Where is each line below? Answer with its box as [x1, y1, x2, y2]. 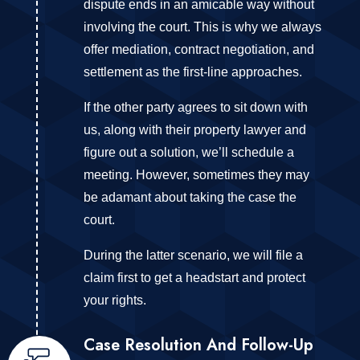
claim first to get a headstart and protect [83, 270, 305, 284]
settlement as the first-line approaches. [83, 64, 302, 79]
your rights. [83, 292, 146, 307]
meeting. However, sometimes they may [83, 167, 309, 182]
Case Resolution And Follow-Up [83, 333, 313, 357]
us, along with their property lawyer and [83, 122, 306, 137]
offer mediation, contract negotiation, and [83, 42, 314, 56]
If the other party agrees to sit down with [83, 100, 308, 114]
